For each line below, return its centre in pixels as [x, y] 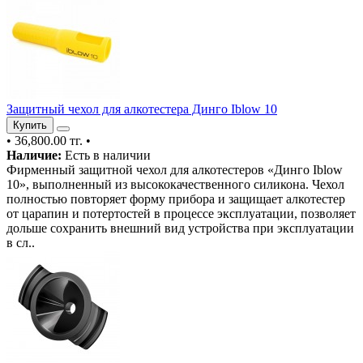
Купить [30, 125]
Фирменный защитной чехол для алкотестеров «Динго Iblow [175, 169]
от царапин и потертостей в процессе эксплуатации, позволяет [181, 213]
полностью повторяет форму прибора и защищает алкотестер [176, 199]
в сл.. [21, 242]
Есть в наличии [106, 155]
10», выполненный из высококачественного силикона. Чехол [175, 184]
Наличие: [34, 155]
